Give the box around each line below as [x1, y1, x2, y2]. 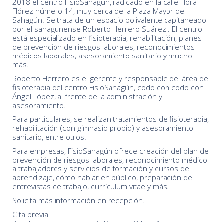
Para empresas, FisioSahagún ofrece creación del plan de [12, 146, 209, 156]
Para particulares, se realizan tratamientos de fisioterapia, [12, 114, 209, 124]
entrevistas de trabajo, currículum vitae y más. [12, 181, 169, 192]
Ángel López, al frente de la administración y [12, 91, 162, 102]
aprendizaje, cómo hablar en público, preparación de [12, 172, 192, 183]
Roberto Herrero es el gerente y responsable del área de [12, 73, 208, 84]
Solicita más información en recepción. [12, 195, 145, 206]
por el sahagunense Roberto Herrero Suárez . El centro [12, 24, 202, 34]
